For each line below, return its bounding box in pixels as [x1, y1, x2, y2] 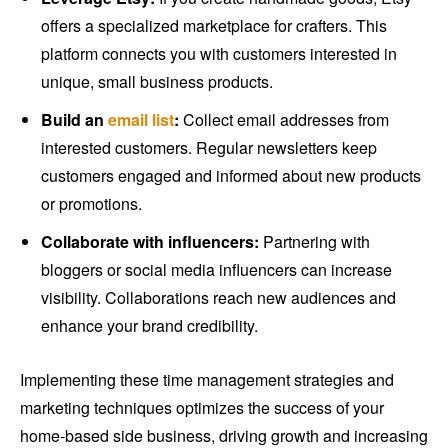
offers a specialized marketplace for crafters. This [41, 13, 387, 37]
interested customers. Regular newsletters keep [41, 135, 377, 159]
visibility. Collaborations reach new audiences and [41, 285, 396, 309]
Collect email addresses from [179, 107, 389, 131]
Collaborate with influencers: [41, 229, 259, 253]
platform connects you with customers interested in [41, 41, 397, 65]
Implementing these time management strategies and [20, 367, 394, 391]
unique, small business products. [41, 69, 273, 93]
